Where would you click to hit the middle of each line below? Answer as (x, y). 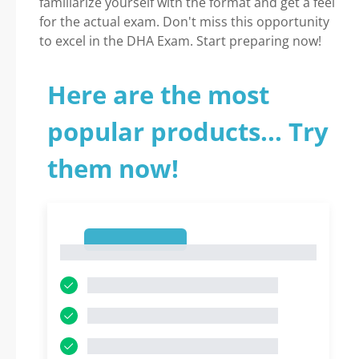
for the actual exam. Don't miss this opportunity (184, 22)
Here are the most (158, 95)
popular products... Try (188, 131)
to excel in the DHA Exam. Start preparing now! (180, 41)
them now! (113, 168)
